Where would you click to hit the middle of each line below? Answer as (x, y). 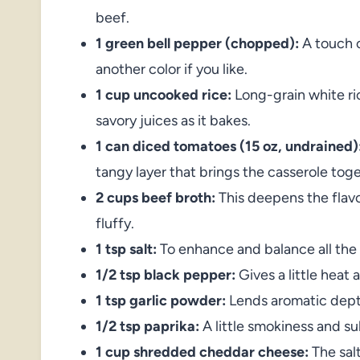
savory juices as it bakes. (173, 120)
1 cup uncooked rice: (164, 94)
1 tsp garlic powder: (161, 300)
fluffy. (115, 223)
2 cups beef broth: (155, 197)
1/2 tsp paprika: (147, 326)
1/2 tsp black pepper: (166, 274)
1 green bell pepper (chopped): (197, 43)
